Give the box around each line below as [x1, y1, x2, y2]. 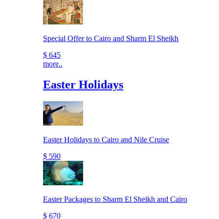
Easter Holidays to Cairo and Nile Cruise [43, 135, 169, 144]
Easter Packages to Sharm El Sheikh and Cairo [43, 195, 187, 204]
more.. [43, 60, 63, 68]
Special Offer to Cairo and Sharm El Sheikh [43, 34, 178, 43]
